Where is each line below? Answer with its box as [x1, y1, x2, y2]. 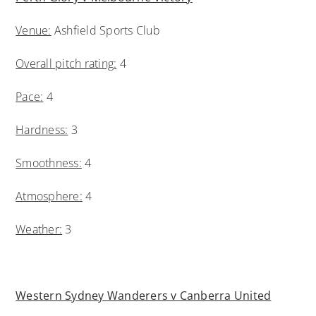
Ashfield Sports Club [51, 22, 160, 38]
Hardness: [16, 121, 68, 138]
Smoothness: [16, 154, 82, 171]
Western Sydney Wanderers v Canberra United [16, 287, 272, 303]
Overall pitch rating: [16, 55, 117, 71]
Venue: [16, 22, 51, 38]
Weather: [16, 221, 63, 237]
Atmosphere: [16, 188, 83, 204]
